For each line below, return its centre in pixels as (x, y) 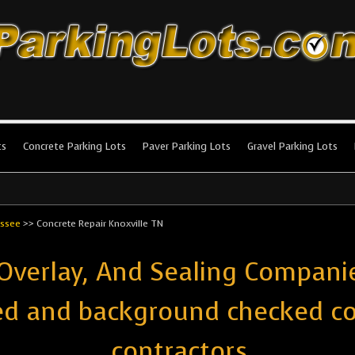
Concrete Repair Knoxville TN (100, 223)
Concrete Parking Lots (74, 146)
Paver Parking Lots (187, 146)
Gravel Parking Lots (292, 146)
